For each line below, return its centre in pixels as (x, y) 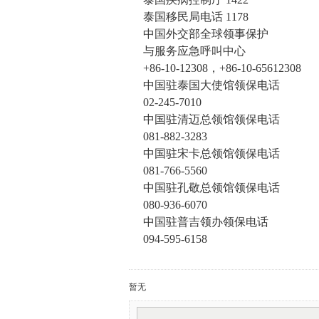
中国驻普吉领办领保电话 (205, 222)
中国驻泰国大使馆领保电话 (211, 85)
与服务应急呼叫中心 (194, 51)
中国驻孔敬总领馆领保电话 (211, 188)
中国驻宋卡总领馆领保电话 (211, 153)
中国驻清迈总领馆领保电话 (211, 119)
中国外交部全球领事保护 (205, 34)
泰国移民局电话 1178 (195, 17)
